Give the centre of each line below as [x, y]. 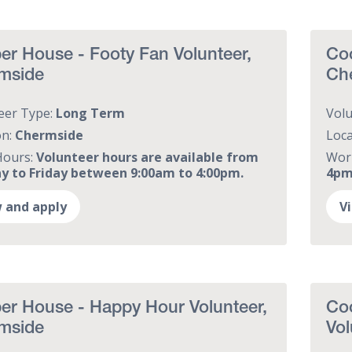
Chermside [49, 135]
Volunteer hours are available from [147, 157]
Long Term [90, 113]
